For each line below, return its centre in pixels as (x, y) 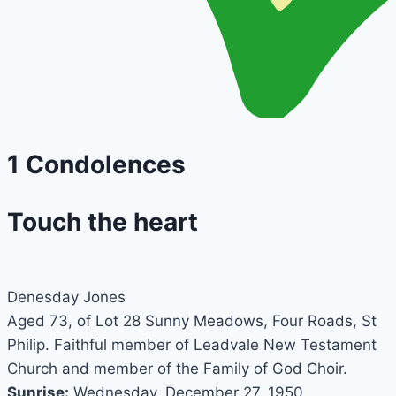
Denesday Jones (66, 297)
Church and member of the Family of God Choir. (177, 368)
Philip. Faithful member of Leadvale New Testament (192, 344)
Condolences (103, 165)
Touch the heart (103, 222)
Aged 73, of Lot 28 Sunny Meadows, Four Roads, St (192, 320)
